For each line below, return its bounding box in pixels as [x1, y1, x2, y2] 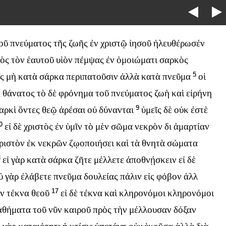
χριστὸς [24, 121, 53, 132]
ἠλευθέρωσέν [153, 38, 205, 49]
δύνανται [99, 104, 134, 116]
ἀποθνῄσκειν [126, 154, 177, 165]
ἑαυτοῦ [27, 54, 54, 66]
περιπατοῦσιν [66, 71, 118, 82]
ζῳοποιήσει [69, 138, 114, 149]
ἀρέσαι [59, 104, 85, 116]
